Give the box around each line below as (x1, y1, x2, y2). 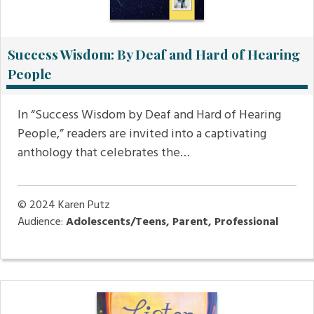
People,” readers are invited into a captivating (18, 124, 266, 145)
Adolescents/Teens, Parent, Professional (66, 213, 278, 232)
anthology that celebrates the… (18, 143, 190, 164)
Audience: (18, 213, 66, 232)
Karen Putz (58, 196, 110, 215)
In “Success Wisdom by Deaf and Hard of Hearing (18, 105, 281, 126)
